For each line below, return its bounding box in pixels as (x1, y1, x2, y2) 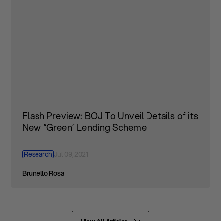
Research (24, 149, 52, 159)
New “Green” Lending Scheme (22, 121, 147, 134)
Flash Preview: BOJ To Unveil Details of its (22, 110, 198, 123)
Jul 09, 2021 (54, 149, 88, 159)
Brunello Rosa (22, 168, 64, 179)
